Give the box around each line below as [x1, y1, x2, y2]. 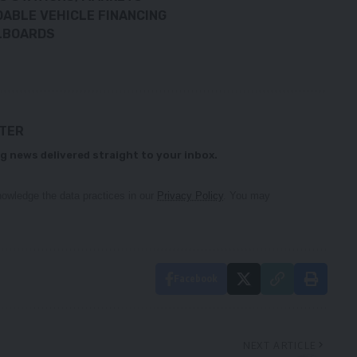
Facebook [173, 272, 218, 284]
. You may [223, 189, 270, 202]
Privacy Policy [157, 189, 223, 202]
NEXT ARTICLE [242, 338, 316, 351]
